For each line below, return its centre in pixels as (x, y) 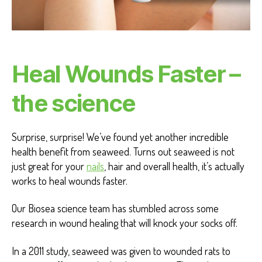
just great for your (49, 166)
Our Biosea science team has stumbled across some (115, 208)
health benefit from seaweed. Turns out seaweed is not (123, 151)
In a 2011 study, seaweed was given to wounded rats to (121, 251)
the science (74, 103)
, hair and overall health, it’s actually (174, 166)
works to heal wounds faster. (70, 180)
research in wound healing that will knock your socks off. (125, 223)
